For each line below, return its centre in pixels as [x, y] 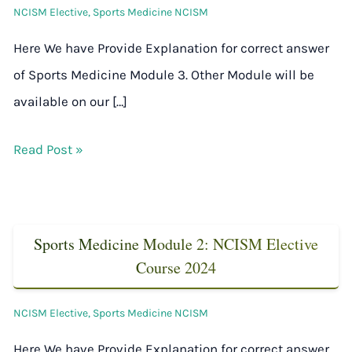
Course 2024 [176, 267]
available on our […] [70, 101]
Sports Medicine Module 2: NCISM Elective [176, 244]
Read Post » [48, 149]
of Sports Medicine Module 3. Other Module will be [164, 74]
